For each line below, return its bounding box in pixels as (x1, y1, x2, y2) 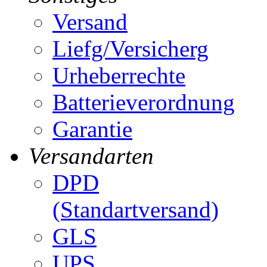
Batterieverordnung (52, 89, 235, 116)
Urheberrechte (52, 63, 185, 89)
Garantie (52, 116, 132, 142)
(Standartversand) (52, 197, 219, 223)
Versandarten (29, 143, 154, 169)
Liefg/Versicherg (52, 36, 209, 62)
